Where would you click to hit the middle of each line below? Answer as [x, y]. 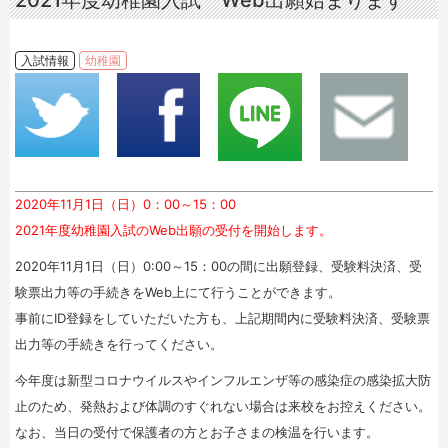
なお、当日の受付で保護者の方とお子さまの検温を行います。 [197, 432]
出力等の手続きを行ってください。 [119, 344]
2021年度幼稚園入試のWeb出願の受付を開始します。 [173, 230]
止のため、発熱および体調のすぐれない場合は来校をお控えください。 [223, 406]
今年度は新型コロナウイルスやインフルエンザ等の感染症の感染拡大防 [223, 380]
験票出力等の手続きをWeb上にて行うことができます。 [178, 292]
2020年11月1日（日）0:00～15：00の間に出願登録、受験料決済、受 [218, 266]
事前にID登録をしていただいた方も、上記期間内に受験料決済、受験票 [222, 318]
